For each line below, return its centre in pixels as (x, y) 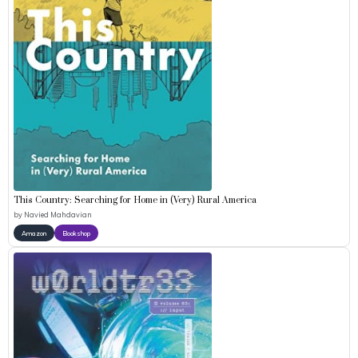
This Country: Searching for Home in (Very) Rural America (135, 200)
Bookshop (76, 233)
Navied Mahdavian (58, 215)
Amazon (34, 233)
